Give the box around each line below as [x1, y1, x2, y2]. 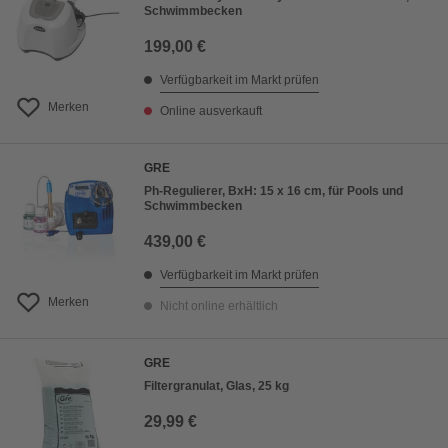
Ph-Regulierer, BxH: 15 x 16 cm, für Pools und [144, 184, 403, 199]
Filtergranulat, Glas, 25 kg [144, 379, 289, 394]
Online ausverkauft [160, 104, 262, 119]
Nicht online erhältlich [160, 299, 278, 314]
